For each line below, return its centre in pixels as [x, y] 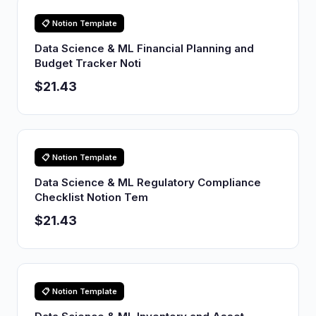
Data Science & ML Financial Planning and [144, 48]
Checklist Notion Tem [91, 197]
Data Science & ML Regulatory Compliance [148, 182]
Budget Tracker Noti [88, 63]
